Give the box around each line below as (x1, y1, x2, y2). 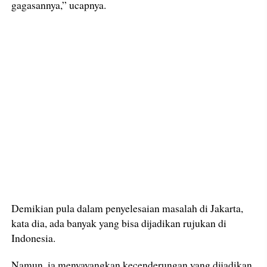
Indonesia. (11, 230, 56, 245)
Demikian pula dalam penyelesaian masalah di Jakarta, (11, 200, 244, 215)
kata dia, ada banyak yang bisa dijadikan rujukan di (11, 215, 227, 230)
